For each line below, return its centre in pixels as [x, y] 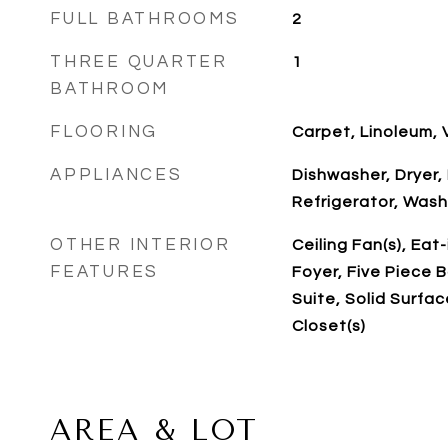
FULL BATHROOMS [145, 19]
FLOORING [104, 132]
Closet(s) [328, 326]
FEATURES [104, 272]
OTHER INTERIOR [140, 245]
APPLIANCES [116, 175]
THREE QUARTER [139, 62]
